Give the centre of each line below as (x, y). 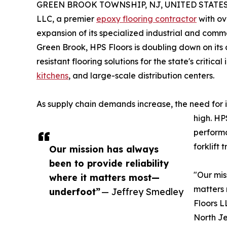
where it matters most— (104, 177)
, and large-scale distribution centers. (141, 75)
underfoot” (75, 191)
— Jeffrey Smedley (142, 191)
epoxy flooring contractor (146, 18)
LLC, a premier (66, 18)
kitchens (52, 75)
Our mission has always (104, 149)
